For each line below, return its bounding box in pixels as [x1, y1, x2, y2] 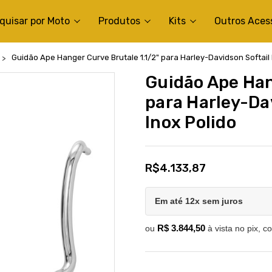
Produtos [98, 15, 140, 27]
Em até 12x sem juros [155, 196, 243, 206]
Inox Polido [145, 112, 236, 132]
